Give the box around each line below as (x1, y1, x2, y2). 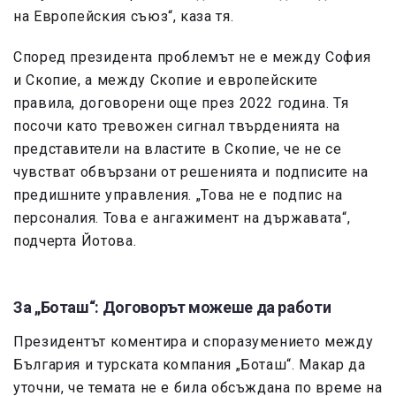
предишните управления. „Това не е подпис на (13, 187, 343, 204)
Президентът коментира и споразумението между (13, 333, 374, 351)
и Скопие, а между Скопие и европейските (13, 72, 318, 89)
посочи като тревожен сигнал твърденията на (13, 118, 340, 135)
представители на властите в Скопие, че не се (13, 141, 342, 158)
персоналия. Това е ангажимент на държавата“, (13, 209, 351, 227)
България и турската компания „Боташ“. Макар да (13, 356, 366, 374)
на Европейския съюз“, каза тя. (13, 8, 234, 26)
